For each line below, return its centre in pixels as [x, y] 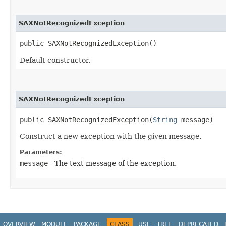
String [165, 119]
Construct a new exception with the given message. [110, 136]
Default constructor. [55, 60]
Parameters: [41, 152]
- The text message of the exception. [112, 163]
